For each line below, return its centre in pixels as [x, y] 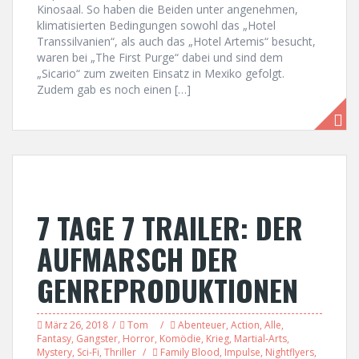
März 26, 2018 [77, 325]
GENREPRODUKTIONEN [167, 290]
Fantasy [54, 339]
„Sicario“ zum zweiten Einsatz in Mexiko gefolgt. [161, 73]
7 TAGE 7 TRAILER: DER [170, 227]
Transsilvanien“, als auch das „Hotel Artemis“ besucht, [176, 41]
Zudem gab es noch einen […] [114, 89]
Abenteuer [202, 325]
